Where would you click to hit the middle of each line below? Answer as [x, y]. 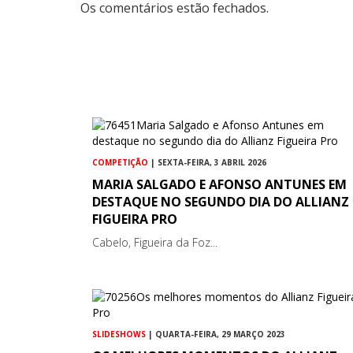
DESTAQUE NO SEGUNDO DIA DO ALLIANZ [221, 202]
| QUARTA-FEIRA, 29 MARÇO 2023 [216, 334]
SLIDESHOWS [119, 334]
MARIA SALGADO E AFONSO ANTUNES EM [219, 185]
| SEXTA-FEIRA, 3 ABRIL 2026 [207, 163]
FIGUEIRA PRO [135, 219]
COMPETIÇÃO [120, 163]
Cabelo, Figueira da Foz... [155, 243]
